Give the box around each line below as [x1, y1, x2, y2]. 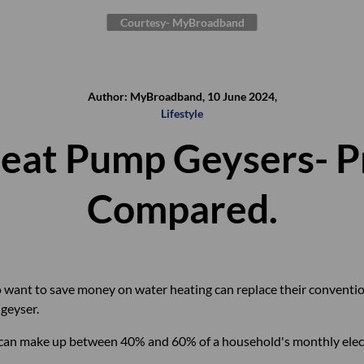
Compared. [86, 185, 278, 232]
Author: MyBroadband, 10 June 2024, [87, 89, 277, 103]
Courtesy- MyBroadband [119, 15, 245, 29]
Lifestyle [161, 106, 203, 120]
